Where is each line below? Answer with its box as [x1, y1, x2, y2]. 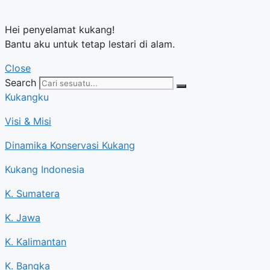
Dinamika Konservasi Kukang [5, 139, 135, 151]
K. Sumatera [5, 187, 60, 199]
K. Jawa [5, 211, 40, 224]
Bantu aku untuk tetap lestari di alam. [5, 37, 175, 50]
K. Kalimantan [5, 235, 66, 248]
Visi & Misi [5, 115, 51, 127]
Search [5, 76, 36, 89]
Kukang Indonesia [5, 163, 84, 175]
